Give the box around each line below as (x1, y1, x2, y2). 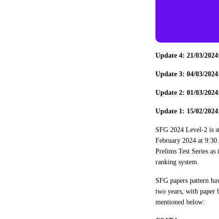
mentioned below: (155, 198, 205, 206)
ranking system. (155, 158, 199, 166)
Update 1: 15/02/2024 (155, 107, 218, 115)
